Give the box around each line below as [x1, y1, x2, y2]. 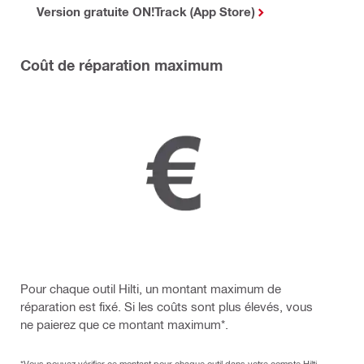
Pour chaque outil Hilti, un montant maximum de [20, 281, 281, 297]
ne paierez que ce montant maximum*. [20, 317, 228, 332]
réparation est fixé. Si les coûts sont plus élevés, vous [20, 299, 313, 314]
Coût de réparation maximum [20, 56, 223, 75]
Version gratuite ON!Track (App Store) [37, 4, 254, 19]
